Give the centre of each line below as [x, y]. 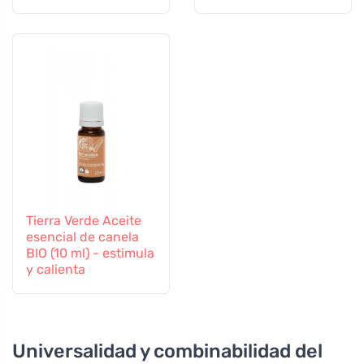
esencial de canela [82, 236]
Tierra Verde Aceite [84, 220]
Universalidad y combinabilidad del [167, 351]
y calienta [56, 269]
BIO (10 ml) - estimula [90, 253]
